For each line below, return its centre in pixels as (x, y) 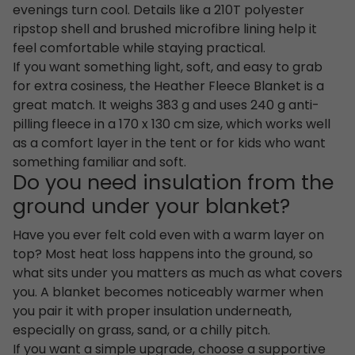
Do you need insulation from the (173, 184)
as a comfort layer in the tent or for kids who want (169, 144)
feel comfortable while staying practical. (139, 49)
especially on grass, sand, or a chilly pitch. (141, 331)
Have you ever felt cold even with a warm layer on (168, 236)
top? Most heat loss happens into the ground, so (163, 255)
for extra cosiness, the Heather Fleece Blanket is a (168, 87)
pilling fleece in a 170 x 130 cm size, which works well (172, 125)
